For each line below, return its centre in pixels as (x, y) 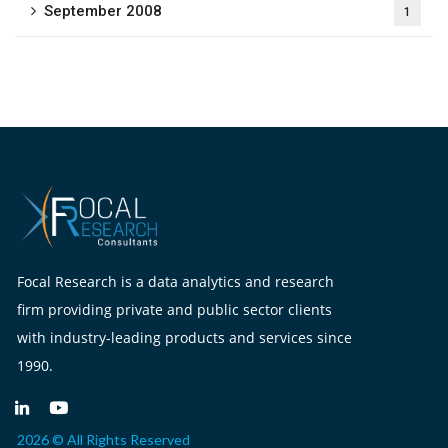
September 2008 (103, 11)
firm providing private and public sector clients (174, 309)
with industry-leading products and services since (184, 337)
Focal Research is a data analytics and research (175, 281)
